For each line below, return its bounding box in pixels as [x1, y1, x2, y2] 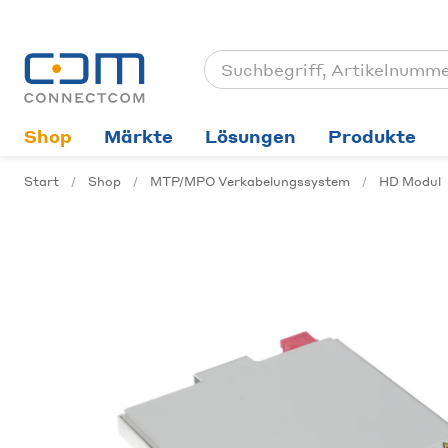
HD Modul [379, 174, 441, 189]
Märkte [104, 125, 173, 147]
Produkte [328, 125, 416, 147]
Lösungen [205, 125, 296, 147]
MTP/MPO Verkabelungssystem [150, 174, 350, 189]
